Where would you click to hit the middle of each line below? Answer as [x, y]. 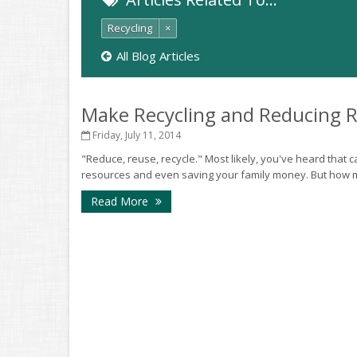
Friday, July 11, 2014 [135, 135]
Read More [121, 201]
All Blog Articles [158, 56]
